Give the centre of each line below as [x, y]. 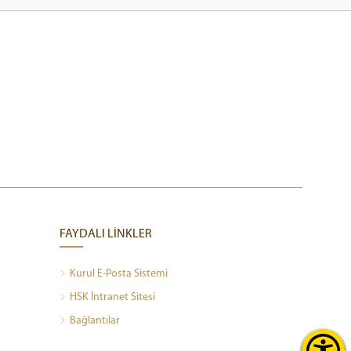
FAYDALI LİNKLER [106, 234]
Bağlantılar [95, 320]
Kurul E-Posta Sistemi [119, 273]
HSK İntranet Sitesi [112, 297]
